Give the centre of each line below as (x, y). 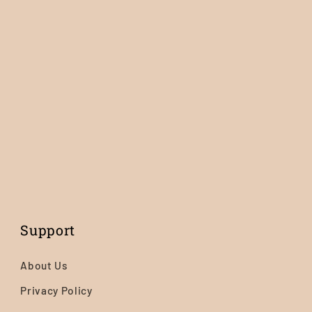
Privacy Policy (56, 291)
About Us (44, 265)
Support (48, 229)
